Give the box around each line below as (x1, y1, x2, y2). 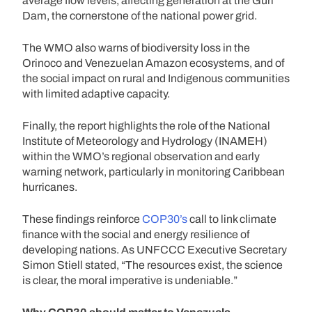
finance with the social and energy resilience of (22, 228, 249, 240)
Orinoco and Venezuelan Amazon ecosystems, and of (22, 56, 284, 69)
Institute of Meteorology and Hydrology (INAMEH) (22, 134, 267, 147)
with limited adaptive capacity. (22, 87, 170, 100)
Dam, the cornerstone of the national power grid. (22, 9, 257, 22)
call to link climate (187, 212, 276, 225)
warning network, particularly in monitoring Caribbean (22, 165, 285, 178)
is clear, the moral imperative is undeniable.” (22, 274, 237, 286)
